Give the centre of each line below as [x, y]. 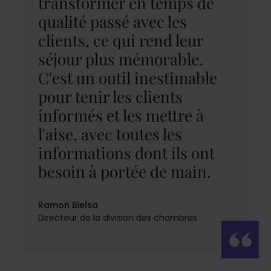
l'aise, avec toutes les [110, 134]
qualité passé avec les [112, 21]
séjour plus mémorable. [120, 59]
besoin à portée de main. [124, 171]
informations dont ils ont [126, 152]
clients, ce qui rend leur [120, 40]
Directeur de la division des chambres [117, 217]
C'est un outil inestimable [127, 77]
